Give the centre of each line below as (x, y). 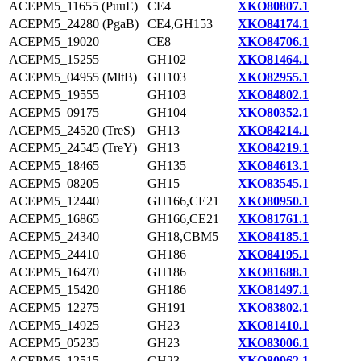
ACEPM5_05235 (54, 343)
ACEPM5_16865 (54, 219)
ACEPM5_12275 (54, 307)
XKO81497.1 (273, 290)
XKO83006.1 (273, 343)
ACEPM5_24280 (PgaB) (74, 24)
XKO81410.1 (273, 325)
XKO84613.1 (273, 166)
